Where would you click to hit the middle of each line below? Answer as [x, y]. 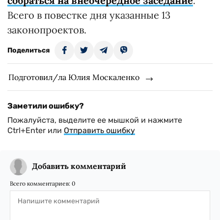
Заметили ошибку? [46, 106]
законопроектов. [47, 29]
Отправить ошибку [99, 130]
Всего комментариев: [41, 183]
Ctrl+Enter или [36, 130]
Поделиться [28, 50]
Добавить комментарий [79, 166]
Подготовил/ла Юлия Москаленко [74, 77]
